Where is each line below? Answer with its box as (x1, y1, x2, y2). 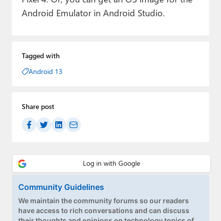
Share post (21, 102, 54, 111)
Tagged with (21, 51, 60, 61)
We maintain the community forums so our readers (18, 196, 189, 205)
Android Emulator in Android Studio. (21, 6, 165, 19)
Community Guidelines (18, 182, 104, 192)
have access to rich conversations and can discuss (18, 206, 189, 215)
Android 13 (28, 67, 63, 76)
